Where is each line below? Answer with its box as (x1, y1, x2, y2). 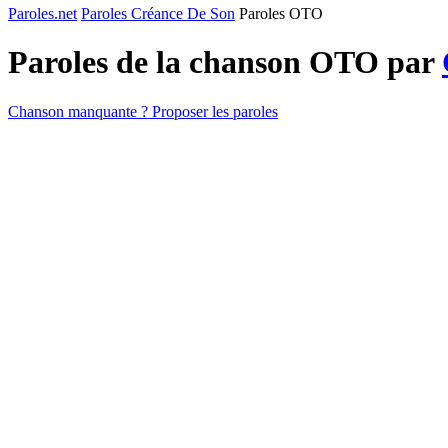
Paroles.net (8, 5, 77, 22)
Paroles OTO (239, 5, 323, 22)
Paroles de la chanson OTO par (8, 44, 442, 81)
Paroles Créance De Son (81, 5, 235, 22)
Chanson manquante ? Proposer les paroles (8, 102, 278, 120)
